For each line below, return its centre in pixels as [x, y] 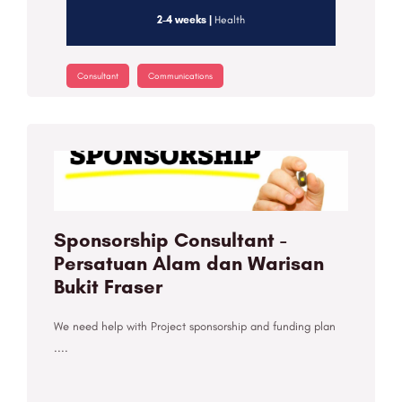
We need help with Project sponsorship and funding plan [195, 327]
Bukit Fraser [108, 287]
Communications [180, 76]
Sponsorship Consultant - [170, 240]
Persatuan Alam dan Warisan [189, 264]
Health [228, 20]
